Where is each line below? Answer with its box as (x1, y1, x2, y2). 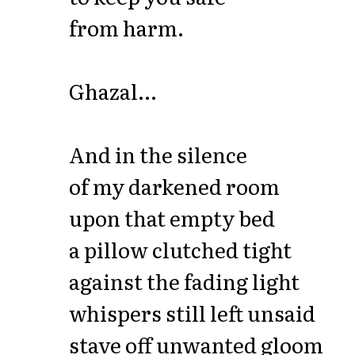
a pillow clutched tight (68, 233, 292, 265)
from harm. (68, 11, 184, 43)
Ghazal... (68, 74, 157, 106)
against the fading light (68, 265, 300, 296)
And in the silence (68, 138, 247, 170)
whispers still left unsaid (68, 296, 315, 328)
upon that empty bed (68, 201, 275, 233)
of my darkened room (68, 170, 280, 201)
